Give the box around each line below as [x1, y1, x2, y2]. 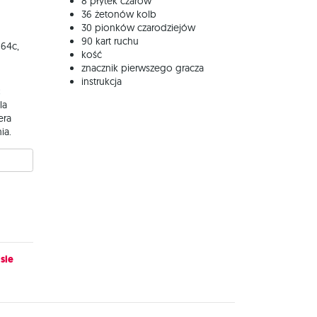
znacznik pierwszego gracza [81, 62, 204, 74]
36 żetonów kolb [81, 8, 156, 21]
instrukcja [81, 75, 122, 88]
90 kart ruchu [81, 35, 139, 47]
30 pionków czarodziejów [81, 21, 195, 34]
